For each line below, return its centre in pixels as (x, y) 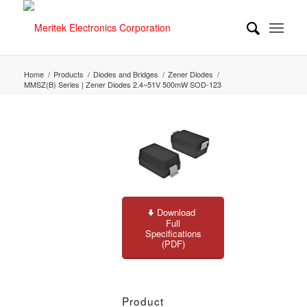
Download (176, 212)
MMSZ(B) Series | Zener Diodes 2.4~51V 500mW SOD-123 (122, 84)
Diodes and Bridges (125, 74)
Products (68, 74)
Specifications (173, 233)
